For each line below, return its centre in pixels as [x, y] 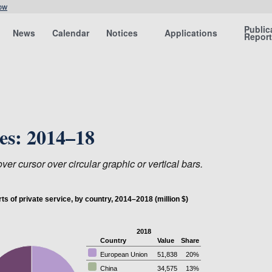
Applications [191, 33]
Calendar [71, 33]
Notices [122, 33]
